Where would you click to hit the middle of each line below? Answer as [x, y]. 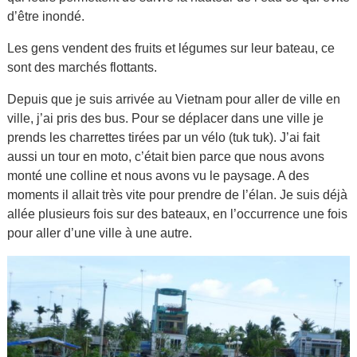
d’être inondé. [45, 16]
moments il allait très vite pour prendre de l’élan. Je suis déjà [177, 194]
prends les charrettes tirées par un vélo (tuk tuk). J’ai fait [163, 137]
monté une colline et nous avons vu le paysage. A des [158, 175]
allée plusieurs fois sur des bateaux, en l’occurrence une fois [177, 214]
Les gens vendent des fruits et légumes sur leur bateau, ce [171, 48]
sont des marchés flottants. [82, 67]
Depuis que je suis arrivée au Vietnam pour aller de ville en [173, 99]
